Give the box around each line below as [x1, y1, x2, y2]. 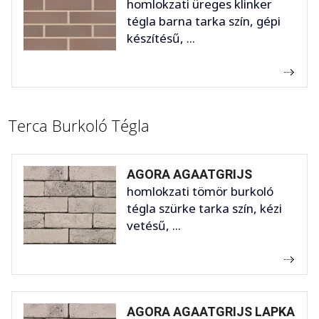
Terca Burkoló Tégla [9, 115, 150, 137]
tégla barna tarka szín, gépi [127, 13, 281, 30]
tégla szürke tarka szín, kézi [127, 200, 282, 217]
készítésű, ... [127, 30, 195, 47]
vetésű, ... [127, 217, 181, 234]
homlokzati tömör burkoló [127, 183, 273, 200]
